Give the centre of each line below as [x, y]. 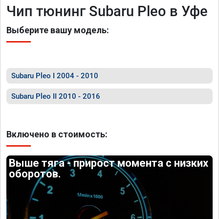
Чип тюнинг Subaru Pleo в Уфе [107, 11]
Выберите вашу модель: [58, 30]
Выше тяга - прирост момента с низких [109, 163]
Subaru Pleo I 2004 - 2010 [55, 76]
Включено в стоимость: [57, 134]
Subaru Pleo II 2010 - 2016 [56, 96]
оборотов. [35, 174]
